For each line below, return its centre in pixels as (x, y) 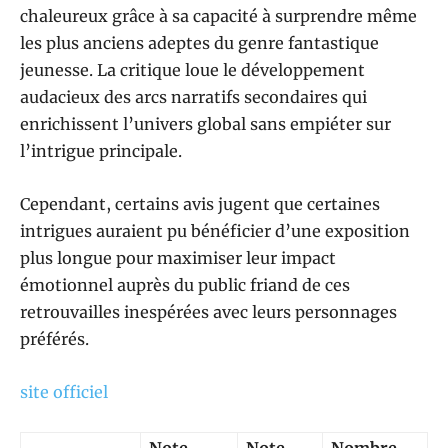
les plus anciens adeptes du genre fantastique (199, 43)
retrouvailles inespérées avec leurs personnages (208, 312)
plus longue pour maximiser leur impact (178, 258)
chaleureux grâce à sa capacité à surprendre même (218, 16)
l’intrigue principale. (101, 151)
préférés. (54, 339)
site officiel (64, 392)
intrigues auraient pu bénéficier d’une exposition (215, 231)
